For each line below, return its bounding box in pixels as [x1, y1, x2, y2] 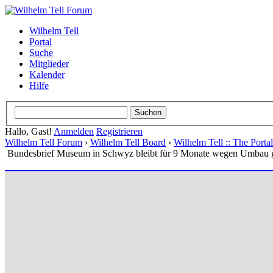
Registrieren [96, 126, 143, 136]
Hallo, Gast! [5, 126, 54, 136]
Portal [29, 37, 52, 47]
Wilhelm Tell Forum [5, 136, 82, 147]
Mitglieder [29, 58, 69, 69]
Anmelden [54, 126, 94, 136]
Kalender [29, 69, 65, 80]
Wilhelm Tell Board [90, 136, 166, 147]
